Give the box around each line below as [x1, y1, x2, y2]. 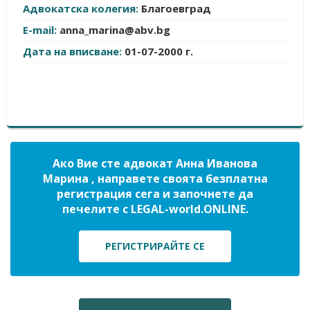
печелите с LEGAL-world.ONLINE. [62, 201, 248, 217]
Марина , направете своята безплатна [42, 171, 268, 186]
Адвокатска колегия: [23, 1, 141, 15]
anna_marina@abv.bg [60, 23, 170, 37]
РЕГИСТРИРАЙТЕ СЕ [105, 239, 205, 253]
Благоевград [141, 1, 211, 15]
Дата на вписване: [23, 44, 125, 58]
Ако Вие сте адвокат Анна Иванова [53, 156, 257, 171]
